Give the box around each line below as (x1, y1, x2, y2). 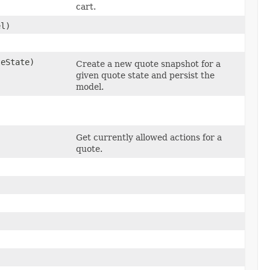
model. (76, 81, 104, 92)
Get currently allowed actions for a (76, 132, 222, 142)
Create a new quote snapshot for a (76, 58, 221, 69)
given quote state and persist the (76, 70, 215, 80)
